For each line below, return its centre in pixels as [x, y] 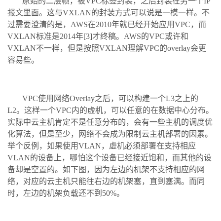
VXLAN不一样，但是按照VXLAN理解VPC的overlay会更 [107, 48]
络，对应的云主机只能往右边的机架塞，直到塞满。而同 [106, 181]
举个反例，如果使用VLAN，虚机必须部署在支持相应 [102, 146]
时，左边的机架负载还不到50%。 [66, 193]
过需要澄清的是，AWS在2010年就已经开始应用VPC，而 [107, 24]
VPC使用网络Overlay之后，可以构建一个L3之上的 [110, 98]
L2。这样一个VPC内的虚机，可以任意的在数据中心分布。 [110, 110]
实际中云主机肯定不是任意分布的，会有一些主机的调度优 [110, 122]
